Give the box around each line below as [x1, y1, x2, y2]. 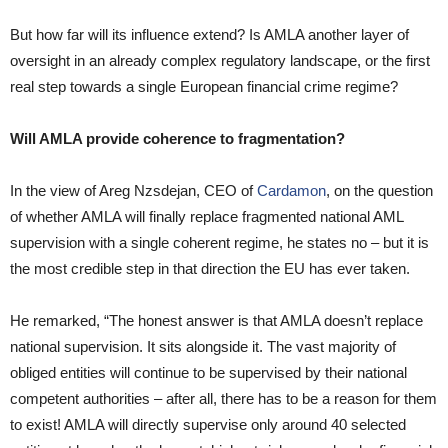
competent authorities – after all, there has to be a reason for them [10, 390, 437, 408]
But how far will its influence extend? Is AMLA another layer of [10, 26, 409, 44]
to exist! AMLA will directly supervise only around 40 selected [10, 416, 406, 434]
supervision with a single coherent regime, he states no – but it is [10, 234, 429, 252]
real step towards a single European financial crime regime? [10, 78, 398, 96]
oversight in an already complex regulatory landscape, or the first [10, 52, 430, 70]
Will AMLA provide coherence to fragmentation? [10, 130, 345, 148]
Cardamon [257, 182, 326, 200]
